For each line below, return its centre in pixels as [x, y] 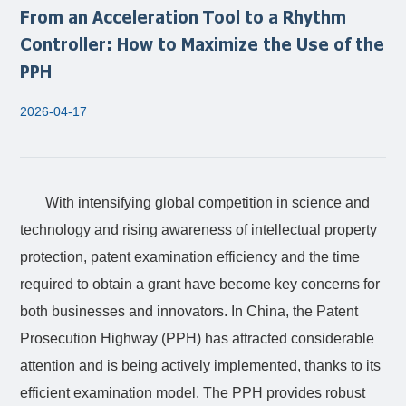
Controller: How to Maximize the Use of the [203, 43]
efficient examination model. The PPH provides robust [193, 393]
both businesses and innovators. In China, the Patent [189, 311]
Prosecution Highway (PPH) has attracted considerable [198, 338]
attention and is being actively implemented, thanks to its [201, 366]
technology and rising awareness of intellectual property [199, 230]
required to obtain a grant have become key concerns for [200, 284]
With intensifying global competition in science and [208, 203]
